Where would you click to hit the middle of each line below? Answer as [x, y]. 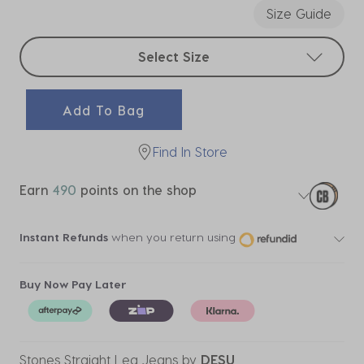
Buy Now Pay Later [73, 284]
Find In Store [190, 152]
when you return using [172, 237]
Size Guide [299, 13]
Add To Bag [104, 110]
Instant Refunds [64, 237]
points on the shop [136, 190]
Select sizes [55, 46]
